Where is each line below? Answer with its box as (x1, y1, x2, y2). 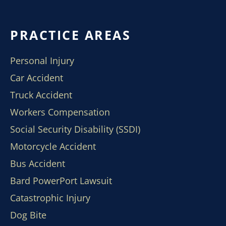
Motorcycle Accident (10, 140, 96, 152)
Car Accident (10, 72, 63, 84)
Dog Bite (10, 209, 46, 221)
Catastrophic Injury (10, 192, 90, 204)
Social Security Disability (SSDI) (10, 123, 140, 135)
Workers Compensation (10, 106, 110, 118)
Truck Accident (10, 89, 72, 101)
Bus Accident (10, 157, 65, 169)
